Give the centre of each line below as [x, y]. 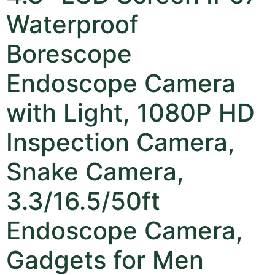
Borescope [69, 53]
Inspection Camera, [121, 142]
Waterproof [72, 24]
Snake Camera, [95, 171]
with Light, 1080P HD [130, 112]
